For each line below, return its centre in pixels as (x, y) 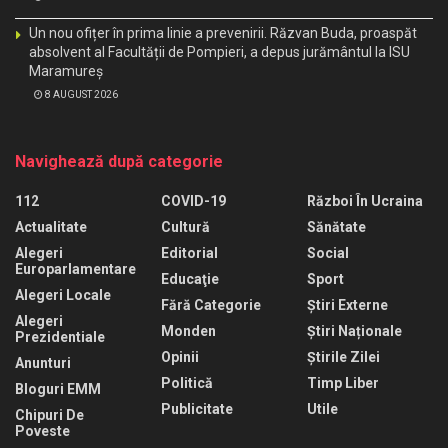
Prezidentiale (60, 336)
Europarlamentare (75, 268)
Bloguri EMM (58, 388)
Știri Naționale (354, 330)
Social (328, 252)
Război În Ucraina (365, 200)
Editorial (189, 252)
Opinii (180, 356)
